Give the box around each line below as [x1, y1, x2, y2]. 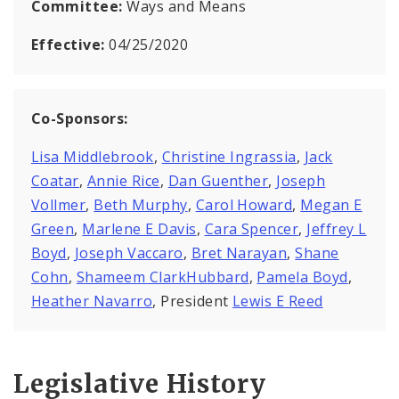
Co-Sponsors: [31, 108, 128, 128]
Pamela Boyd [256, 266, 348, 287]
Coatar [31, 170, 79, 191]
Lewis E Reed [232, 290, 323, 311]
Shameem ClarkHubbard [76, 266, 249, 287]
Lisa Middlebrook [31, 146, 154, 167]
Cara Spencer [204, 218, 299, 239]
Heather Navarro [31, 290, 153, 311]
